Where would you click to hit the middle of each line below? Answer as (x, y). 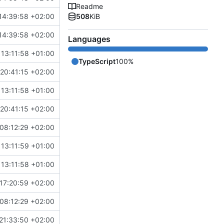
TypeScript (97, 61)
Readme (89, 6)
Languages (89, 39)
